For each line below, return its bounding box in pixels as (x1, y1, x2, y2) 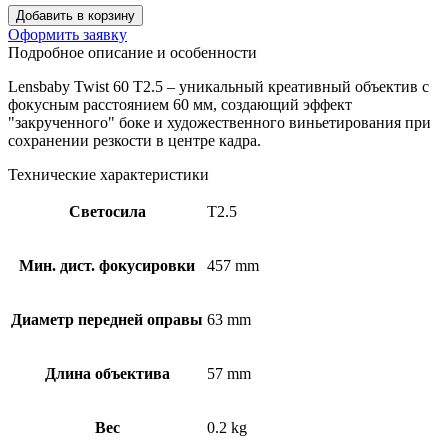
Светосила (68, 202, 146, 220)
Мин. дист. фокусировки (19, 256, 195, 274)
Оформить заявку (8, 25, 127, 43)
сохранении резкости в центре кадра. (8, 131, 261, 149)
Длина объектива (44, 364, 170, 382)
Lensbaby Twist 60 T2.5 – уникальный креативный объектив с (8, 77, 429, 95)
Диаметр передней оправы (11, 310, 203, 328)
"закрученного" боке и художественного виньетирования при (8, 113, 431, 131)
